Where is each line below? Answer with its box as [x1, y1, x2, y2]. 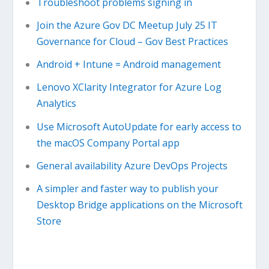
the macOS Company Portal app [36, 136, 180, 150]
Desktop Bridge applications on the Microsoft [36, 198, 243, 211]
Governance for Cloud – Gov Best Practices [36, 35, 228, 49]
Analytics [36, 97, 76, 110]
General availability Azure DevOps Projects [36, 159, 228, 172]
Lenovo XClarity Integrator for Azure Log [36, 80, 222, 94]
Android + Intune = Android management [36, 58, 221, 71]
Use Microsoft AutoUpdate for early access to [36, 119, 241, 133]
